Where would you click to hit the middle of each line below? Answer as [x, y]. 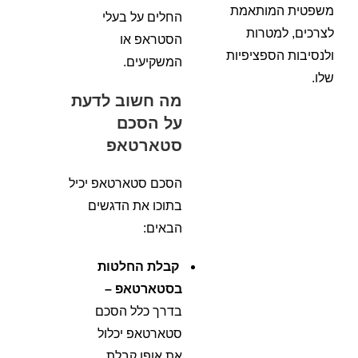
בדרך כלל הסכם [139, 311]
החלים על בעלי [143, 17]
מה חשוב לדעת [127, 101]
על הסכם [150, 123]
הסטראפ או [151, 40]
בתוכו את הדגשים [135, 206]
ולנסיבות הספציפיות [280, 56]
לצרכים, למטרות [290, 33]
